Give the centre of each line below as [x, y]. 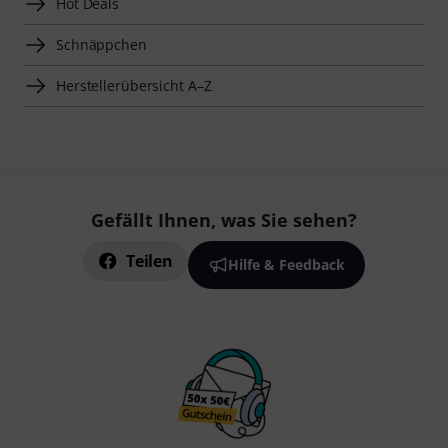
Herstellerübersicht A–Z [134, 86]
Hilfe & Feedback [286, 265]
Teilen [149, 261]
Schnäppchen [101, 45]
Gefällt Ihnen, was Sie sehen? [224, 220]
